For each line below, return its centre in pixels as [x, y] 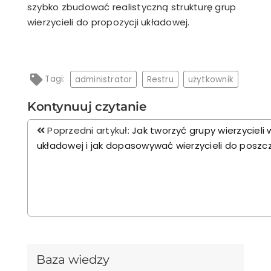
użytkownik [211, 79]
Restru [160, 79]
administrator [103, 79]
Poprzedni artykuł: [89, 130]
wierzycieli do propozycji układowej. [109, 22]
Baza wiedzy [73, 260]
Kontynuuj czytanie [87, 106]
